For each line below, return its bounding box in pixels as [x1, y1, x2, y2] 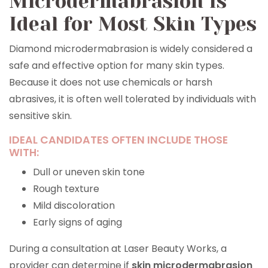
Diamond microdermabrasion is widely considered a [9, 42, 252, 56]
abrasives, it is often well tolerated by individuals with [9, 92, 256, 106]
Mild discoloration [33, 199, 115, 212]
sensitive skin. [9, 109, 72, 123]
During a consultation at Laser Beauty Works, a [9, 242, 227, 255]
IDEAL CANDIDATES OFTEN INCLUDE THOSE [9, 133, 228, 147]
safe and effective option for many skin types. [9, 59, 224, 72]
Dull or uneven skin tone [33, 165, 145, 179]
